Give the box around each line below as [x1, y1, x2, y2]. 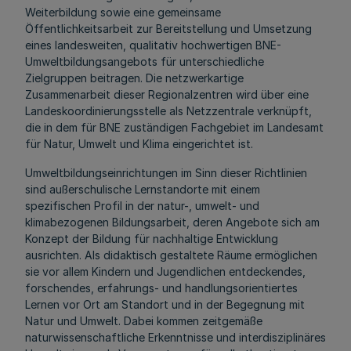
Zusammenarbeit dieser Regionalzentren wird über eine [25, 88, 309, 101]
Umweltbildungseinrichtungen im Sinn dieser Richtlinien [25, 166, 307, 179]
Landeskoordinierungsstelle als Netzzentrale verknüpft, [25, 104, 312, 118]
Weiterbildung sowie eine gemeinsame [25, 5, 221, 19]
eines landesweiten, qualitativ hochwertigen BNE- [25, 38, 281, 52]
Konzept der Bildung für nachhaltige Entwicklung [25, 232, 278, 245]
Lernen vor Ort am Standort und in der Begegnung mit [25, 298, 305, 311]
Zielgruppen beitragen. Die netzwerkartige [25, 71, 244, 85]
